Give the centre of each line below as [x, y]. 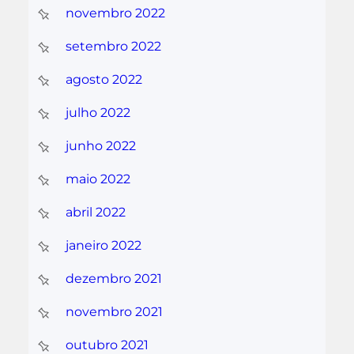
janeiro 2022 [103, 246]
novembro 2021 [114, 312]
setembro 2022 [113, 47]
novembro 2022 [115, 13]
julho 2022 [98, 113]
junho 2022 [100, 146]
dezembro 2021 [113, 279]
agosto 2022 [104, 80]
